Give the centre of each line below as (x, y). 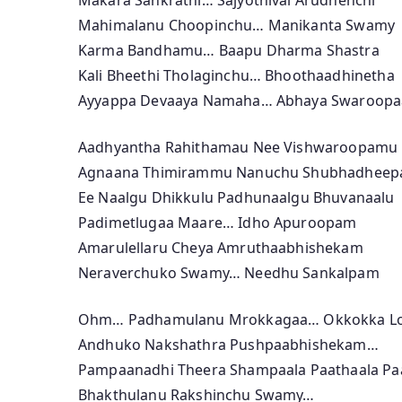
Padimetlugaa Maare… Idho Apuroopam (218, 222)
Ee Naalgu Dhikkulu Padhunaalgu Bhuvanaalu (236, 197)
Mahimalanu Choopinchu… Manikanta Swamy (237, 25)
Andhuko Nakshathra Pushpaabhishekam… (228, 344)
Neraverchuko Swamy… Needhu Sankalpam (229, 272)
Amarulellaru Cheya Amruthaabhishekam (221, 247)
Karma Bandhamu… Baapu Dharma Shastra (229, 50)
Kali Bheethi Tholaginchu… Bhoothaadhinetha (236, 75)
